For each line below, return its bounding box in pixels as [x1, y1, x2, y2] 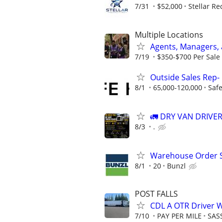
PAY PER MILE [157, 211, 202, 221]
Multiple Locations [135, 29, 203, 40]
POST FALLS [135, 188, 178, 200]
